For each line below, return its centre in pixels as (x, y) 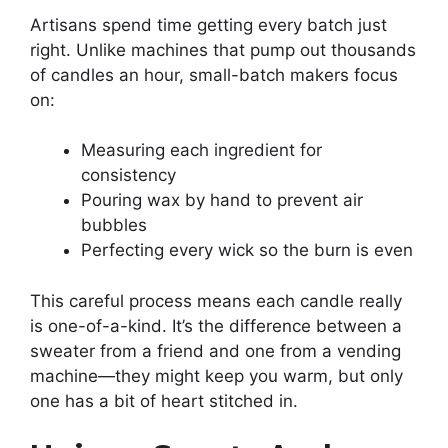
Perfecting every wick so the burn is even (247, 250)
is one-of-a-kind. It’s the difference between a (216, 325)
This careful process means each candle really (216, 300)
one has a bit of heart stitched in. (164, 400)
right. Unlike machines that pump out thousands (223, 49)
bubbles (114, 225)
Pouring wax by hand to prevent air (222, 200)
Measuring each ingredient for (201, 150)
